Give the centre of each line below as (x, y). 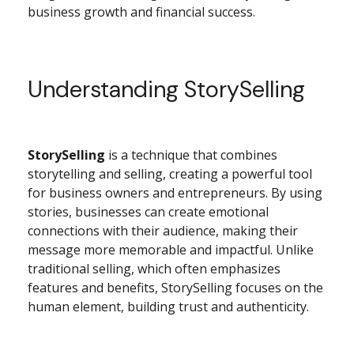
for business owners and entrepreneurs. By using (175, 192)
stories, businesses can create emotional (148, 211)
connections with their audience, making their (163, 230)
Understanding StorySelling (166, 89)
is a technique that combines (191, 154)
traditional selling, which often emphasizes (154, 268)
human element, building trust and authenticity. (168, 306)
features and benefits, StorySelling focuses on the (175, 287)
